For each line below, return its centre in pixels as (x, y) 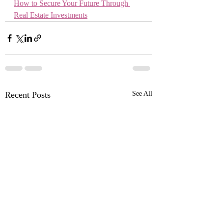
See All (142, 94)
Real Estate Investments (51, 15)
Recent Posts (28, 95)
